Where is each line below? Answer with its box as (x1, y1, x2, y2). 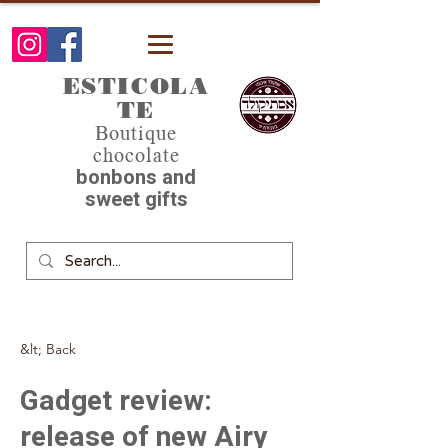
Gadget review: (20, 381, 212, 422)
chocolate (92, 146, 180, 166)
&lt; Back (20, 340, 76, 358)
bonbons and (76, 163, 196, 192)
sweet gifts (84, 185, 188, 214)
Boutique (95, 124, 177, 144)
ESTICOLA (62, 72, 210, 100)
